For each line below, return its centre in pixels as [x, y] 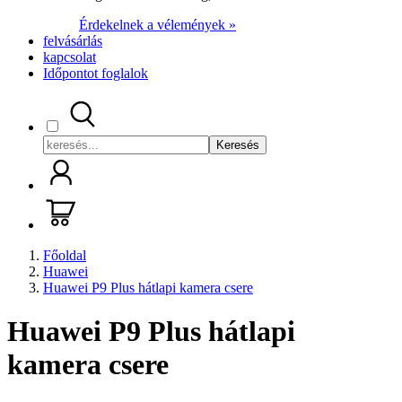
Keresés [238, 145]
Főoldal [65, 255]
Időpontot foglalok [96, 73]
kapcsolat [70, 57]
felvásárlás [73, 41]
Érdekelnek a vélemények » [157, 25]
